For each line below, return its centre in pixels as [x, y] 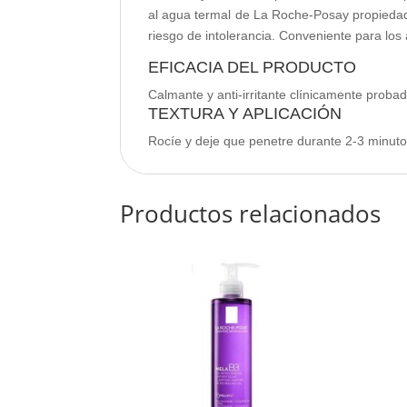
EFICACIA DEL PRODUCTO [252, 67]
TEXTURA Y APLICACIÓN [245, 113]
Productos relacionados [250, 213]
